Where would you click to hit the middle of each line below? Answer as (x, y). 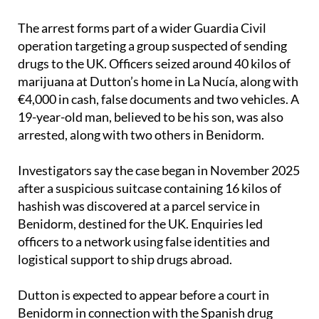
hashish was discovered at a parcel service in (139, 232)
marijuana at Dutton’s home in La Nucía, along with (158, 108)
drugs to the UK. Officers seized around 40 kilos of (154, 90)
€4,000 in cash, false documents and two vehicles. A (158, 126)
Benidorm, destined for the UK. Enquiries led (140, 250)
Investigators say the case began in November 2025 (159, 197)
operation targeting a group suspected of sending (152, 72)
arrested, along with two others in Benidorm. (141, 161)
